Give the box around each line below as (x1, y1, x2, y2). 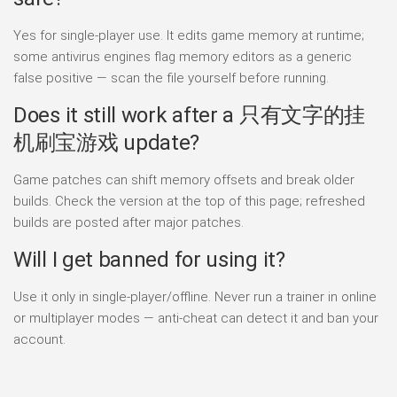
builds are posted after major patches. (13, 214, 244, 231)
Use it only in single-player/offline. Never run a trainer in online (13, 289, 377, 306)
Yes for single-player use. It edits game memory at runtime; (13, 27, 364, 44)
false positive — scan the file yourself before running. (13, 70, 329, 87)
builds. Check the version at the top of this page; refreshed (13, 193, 365, 210)
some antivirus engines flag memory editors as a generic (13, 49, 352, 66)
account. (13, 331, 66, 348)
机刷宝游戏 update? (13, 130, 200, 156)
